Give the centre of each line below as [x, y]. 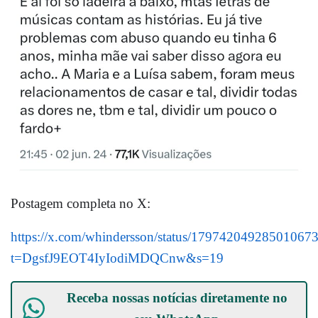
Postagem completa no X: [81, 203]
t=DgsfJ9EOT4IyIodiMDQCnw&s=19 [117, 258]
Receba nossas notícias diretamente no [177, 297]
